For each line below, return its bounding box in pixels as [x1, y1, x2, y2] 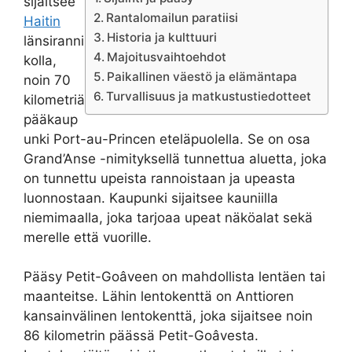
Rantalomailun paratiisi [106, 9, 239, 25]
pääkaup [24, 111, 78, 127]
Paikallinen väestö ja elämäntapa [107, 68, 298, 84]
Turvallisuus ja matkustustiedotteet [106, 88, 312, 104]
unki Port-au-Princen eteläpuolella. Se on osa [24, 130, 310, 147]
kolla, [24, 52, 57, 68]
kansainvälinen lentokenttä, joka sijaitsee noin [24, 308, 313, 324]
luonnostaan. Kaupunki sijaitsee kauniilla [24, 189, 278, 206]
